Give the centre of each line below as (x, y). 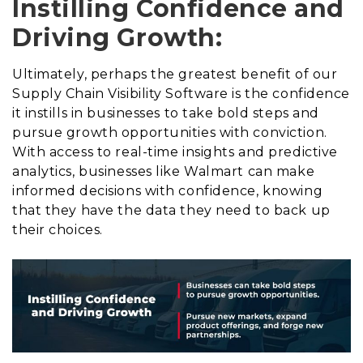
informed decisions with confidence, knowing (168, 190)
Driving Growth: (117, 37)
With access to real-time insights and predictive (175, 152)
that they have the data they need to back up (171, 210)
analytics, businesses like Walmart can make (164, 171)
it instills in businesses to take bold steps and (166, 113)
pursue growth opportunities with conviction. (170, 132)
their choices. (58, 229)
